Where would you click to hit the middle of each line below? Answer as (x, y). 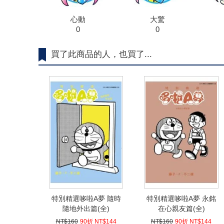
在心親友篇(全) (181, 209)
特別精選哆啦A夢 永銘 (181, 199)
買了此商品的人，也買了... (101, 54)
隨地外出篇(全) (86, 209)
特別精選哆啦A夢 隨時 (86, 199)
